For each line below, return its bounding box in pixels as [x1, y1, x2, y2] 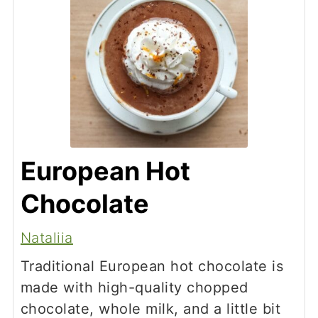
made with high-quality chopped [20, 278, 248, 296]
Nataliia [20, 229, 73, 246]
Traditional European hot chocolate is [20, 257, 284, 275]
